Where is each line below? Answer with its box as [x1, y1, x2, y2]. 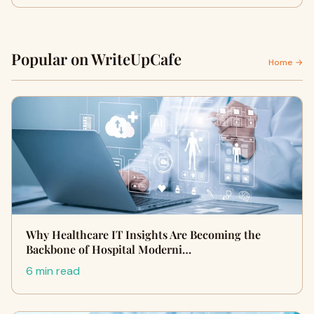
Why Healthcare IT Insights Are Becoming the [26, 227, 261, 242]
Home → [268, 57, 303, 68]
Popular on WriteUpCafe [11, 48, 182, 69]
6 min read [26, 264, 80, 278]
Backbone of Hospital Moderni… [26, 242, 191, 257]
